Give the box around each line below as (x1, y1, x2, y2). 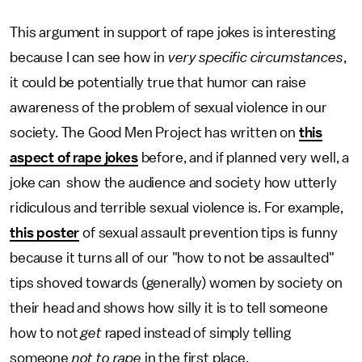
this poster (10, 225, 80, 240)
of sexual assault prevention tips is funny (79, 225, 338, 240)
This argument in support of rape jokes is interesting (10, 25, 335, 40)
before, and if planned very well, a (137, 150, 350, 165)
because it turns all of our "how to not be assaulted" (10, 250, 335, 265)
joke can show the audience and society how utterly (10, 175, 337, 190)
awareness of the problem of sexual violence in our (10, 100, 327, 115)
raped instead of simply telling (101, 326, 291, 340)
